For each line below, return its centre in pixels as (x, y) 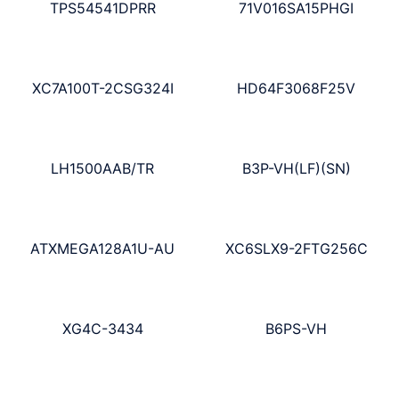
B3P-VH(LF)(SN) (296, 169)
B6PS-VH (297, 328)
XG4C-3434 (102, 328)
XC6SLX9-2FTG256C (296, 248)
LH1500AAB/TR (103, 169)
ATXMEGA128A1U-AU (103, 248)
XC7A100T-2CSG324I (102, 89)
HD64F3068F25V (297, 89)
